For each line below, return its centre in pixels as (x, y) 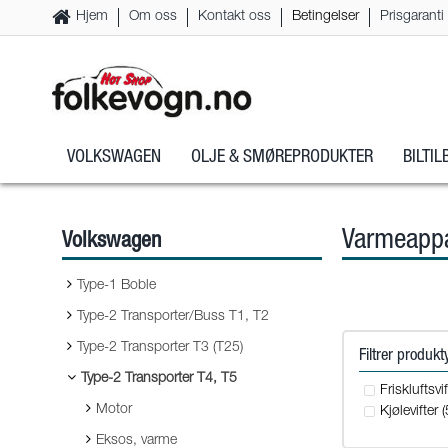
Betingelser (325, 17)
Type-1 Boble (116, 286)
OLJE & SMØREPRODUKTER (282, 158)
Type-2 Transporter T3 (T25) (160, 348)
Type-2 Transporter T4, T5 (159, 379)
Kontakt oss (234, 17)
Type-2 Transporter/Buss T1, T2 (173, 317)
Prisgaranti (412, 17)
